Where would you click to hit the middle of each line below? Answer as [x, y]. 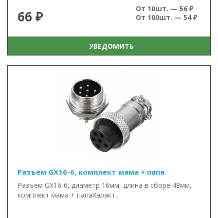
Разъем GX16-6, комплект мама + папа [91, 172]
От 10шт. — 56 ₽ [164, 9]
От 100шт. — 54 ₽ [166, 17]
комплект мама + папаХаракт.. [68, 195]
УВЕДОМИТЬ [109, 46]
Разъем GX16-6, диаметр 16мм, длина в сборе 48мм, [105, 185]
